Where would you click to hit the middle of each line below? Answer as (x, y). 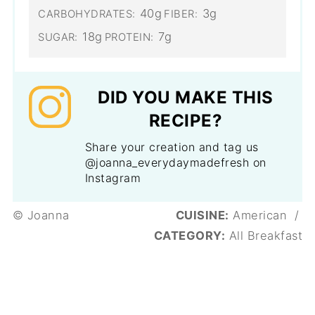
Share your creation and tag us (172, 147)
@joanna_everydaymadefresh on (175, 162)
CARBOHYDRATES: (87, 14)
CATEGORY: (189, 235)
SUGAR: (58, 38)
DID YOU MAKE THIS (186, 97)
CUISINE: (202, 215)
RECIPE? (186, 120)
